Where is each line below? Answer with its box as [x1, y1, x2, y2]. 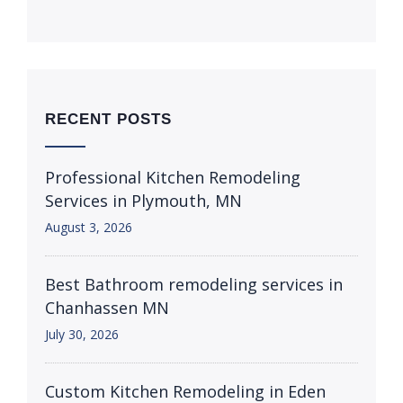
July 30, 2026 [45, 326, 119, 343]
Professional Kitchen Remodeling [45, 166, 300, 188]
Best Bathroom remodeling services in [45, 273, 343, 295]
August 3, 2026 [45, 219, 132, 236]
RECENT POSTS [45, 111, 172, 128]
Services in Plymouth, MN [45, 190, 242, 211]
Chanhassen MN [45, 297, 169, 318]
